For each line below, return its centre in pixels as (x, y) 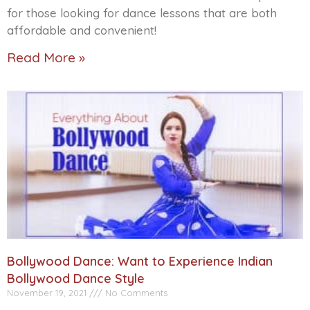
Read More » (46, 58)
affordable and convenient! (82, 30)
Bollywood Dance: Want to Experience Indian (140, 262)
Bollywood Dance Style (76, 279)
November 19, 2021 (48, 293)
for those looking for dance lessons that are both (142, 13)
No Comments (135, 293)
